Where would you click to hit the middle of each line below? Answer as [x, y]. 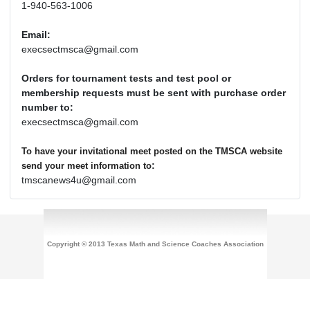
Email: [36, 35]
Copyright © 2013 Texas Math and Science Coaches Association [155, 244]
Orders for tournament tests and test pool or [126, 79]
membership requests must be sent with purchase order [154, 93]
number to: [47, 108]
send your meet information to [86, 166]
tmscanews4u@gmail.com [79, 180]
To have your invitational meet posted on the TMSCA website [152, 152]
